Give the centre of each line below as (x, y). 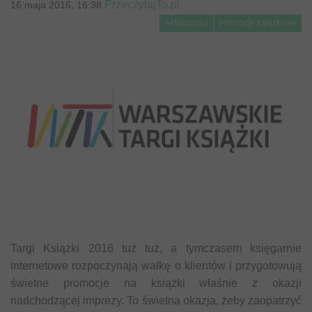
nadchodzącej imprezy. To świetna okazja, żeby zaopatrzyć (156, 300)
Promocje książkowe (258, 23)
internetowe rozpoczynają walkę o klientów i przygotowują (156, 265)
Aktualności (186, 23)
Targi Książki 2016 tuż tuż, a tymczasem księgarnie (156, 248)
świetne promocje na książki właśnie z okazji (156, 283)
